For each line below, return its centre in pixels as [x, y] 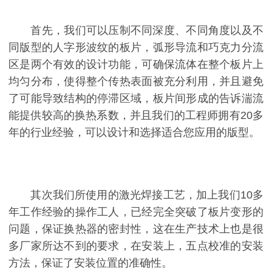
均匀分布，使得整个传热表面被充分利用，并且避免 [136, 81]
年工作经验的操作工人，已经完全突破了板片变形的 [136, 212]
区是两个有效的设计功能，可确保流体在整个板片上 [136, 64]
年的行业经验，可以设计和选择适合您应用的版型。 [134, 132]
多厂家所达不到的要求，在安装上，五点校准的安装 [136, 246]
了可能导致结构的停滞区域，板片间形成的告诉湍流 [136, 98]
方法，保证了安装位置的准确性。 [90, 263]
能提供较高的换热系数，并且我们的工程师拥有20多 [136, 115]
